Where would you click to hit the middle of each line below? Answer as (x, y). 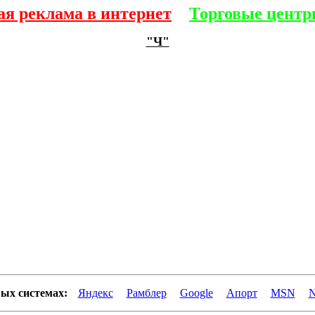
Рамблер (146, 293)
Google (196, 293)
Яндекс (95, 293)
